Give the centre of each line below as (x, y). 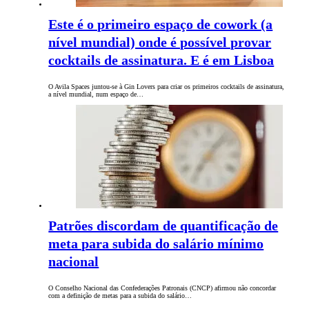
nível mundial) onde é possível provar (160, 42)
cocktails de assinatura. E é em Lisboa (161, 60)
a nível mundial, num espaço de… (96, 94)
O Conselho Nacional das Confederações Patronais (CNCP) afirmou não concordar (162, 288)
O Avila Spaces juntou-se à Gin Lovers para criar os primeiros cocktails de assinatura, (167, 87)
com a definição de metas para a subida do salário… (120, 296)
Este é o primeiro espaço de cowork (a (161, 24)
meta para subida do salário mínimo (156, 244)
